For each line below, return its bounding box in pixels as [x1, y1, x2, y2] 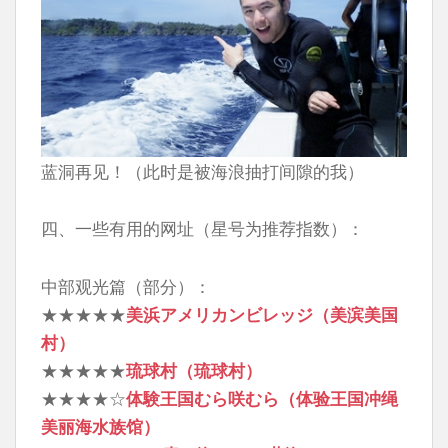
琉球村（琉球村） [126, 359, 262, 383]
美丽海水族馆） [41, 415, 160, 439]
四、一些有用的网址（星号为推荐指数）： [41, 217, 364, 241]
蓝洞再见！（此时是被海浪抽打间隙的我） [41, 159, 364, 183]
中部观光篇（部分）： [41, 275, 211, 299]
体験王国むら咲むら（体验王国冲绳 [126, 387, 398, 411]
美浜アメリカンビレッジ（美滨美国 [126, 303, 398, 327]
